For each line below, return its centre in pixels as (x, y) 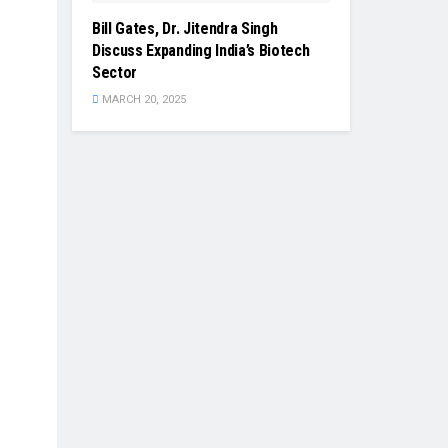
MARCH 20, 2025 (142, 100)
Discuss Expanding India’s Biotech (201, 51)
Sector (115, 73)
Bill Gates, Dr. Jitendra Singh (185, 29)
